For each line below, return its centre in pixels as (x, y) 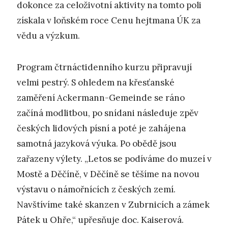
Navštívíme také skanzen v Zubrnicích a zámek (113, 205)
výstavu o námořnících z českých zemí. (96, 190)
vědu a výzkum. (48, 35)
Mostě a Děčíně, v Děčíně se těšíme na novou (108, 174)
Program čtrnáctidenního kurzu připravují (104, 67)
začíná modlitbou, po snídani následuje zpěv (108, 113)
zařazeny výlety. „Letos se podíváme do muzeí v (114, 159)
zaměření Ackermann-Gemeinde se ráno (101, 98)
